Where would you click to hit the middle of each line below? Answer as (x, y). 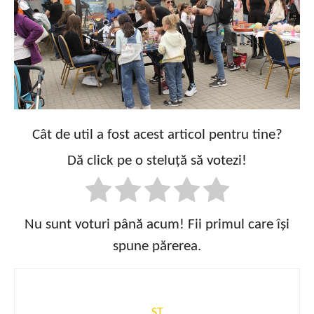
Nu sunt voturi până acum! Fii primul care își (157, 224)
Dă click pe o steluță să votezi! (157, 161)
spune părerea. (157, 246)
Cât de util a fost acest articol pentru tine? (157, 135)
